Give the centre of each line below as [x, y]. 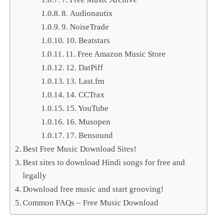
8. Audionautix [87, 14]
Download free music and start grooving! [93, 189]
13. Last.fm [85, 81]
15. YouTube [87, 108]
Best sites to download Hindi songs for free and [104, 163]
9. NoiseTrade [85, 27]
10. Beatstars [88, 41]
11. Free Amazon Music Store [116, 54]
